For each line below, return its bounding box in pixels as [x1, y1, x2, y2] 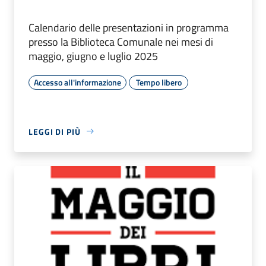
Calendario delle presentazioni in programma [28, 19, 229, 36]
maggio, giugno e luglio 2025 [28, 47, 158, 64]
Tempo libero [135, 75, 182, 88]
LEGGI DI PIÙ [28, 125, 81, 138]
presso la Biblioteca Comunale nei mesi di [28, 33, 213, 50]
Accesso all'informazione [34, 75, 121, 88]
